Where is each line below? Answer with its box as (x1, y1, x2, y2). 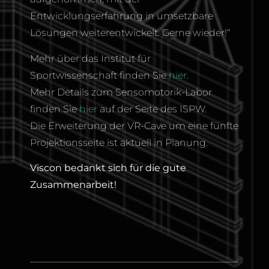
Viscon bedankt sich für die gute (30, 162, 186, 174)
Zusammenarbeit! (30, 178, 116, 190)
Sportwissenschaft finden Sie (30, 69, 169, 81)
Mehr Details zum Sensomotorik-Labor (30, 86, 212, 98)
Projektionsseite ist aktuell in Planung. (30, 136, 208, 148)
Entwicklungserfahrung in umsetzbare (30, 10, 213, 22)
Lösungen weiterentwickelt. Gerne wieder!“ (30, 27, 230, 39)
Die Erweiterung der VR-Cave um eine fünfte (30, 119, 238, 131)
